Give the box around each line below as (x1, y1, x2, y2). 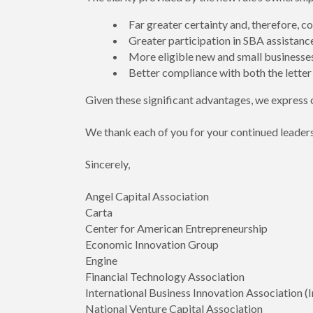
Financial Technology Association (85, 270, 245, 284)
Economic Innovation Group (85, 238, 219, 252)
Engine (85, 254, 117, 268)
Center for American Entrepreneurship (85, 221, 268, 235)
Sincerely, (85, 157, 130, 171)
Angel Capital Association (85, 189, 209, 203)
